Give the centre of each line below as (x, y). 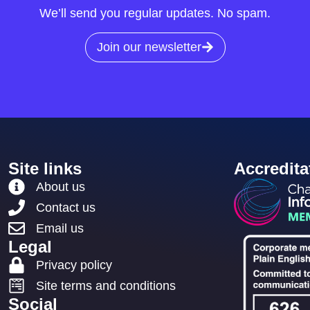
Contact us (66, 207)
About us (61, 186)
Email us (60, 228)
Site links (45, 168)
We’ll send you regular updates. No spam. (155, 13)
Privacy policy (74, 265)
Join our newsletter (149, 47)
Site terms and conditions (106, 285)
